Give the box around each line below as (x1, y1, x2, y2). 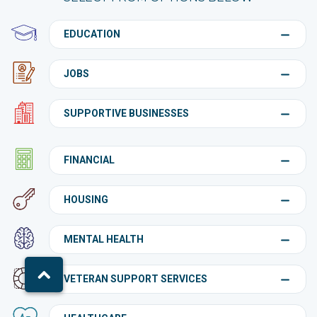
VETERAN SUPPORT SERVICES (63, 273, 207, 285)
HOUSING (63, 194, 108, 206)
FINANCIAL (63, 154, 115, 166)
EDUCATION (63, 28, 120, 40)
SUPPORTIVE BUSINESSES (63, 108, 189, 120)
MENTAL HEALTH (63, 234, 144, 246)
